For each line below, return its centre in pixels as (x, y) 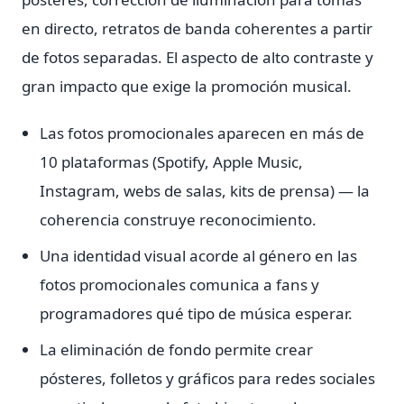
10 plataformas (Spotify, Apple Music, (171, 162)
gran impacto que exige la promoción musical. (187, 86)
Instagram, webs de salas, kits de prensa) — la (205, 191)
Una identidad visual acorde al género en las (198, 256)
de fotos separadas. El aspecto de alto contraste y (197, 57)
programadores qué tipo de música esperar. (196, 313)
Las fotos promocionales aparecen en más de (202, 133)
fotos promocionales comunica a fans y (179, 285)
